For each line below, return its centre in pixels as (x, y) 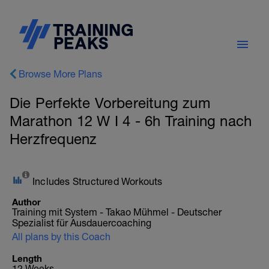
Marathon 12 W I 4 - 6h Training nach (131, 121)
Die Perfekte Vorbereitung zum (110, 103)
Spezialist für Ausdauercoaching (82, 223)
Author (26, 202)
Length (27, 258)
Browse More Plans (60, 74)
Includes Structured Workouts (98, 181)
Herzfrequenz (53, 139)
